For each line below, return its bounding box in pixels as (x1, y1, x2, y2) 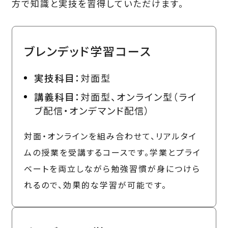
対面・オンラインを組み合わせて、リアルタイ (23, 129, 197, 142)
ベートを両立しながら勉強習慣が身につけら (23, 162, 201, 175)
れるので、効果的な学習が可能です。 (23, 178, 167, 191)
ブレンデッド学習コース (23, 42, 152, 60)
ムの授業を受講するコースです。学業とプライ (23, 146, 201, 158)
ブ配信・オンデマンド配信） (34, 103, 150, 117)
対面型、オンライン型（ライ (80, 90, 197, 103)
